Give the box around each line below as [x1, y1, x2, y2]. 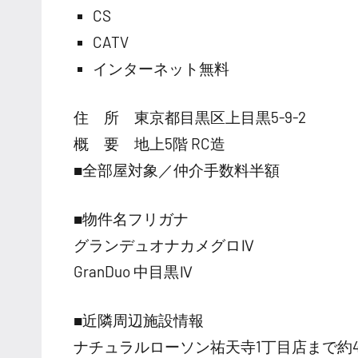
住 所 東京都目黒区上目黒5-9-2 [74, 107, 306, 126]
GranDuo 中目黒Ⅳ [74, 261, 194, 280]
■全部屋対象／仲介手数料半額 [74, 160, 280, 179]
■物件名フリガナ [74, 209, 189, 228]
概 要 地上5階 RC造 [74, 133, 225, 153]
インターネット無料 [93, 58, 229, 78]
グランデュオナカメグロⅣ [74, 235, 256, 254]
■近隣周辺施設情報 [74, 310, 204, 329]
